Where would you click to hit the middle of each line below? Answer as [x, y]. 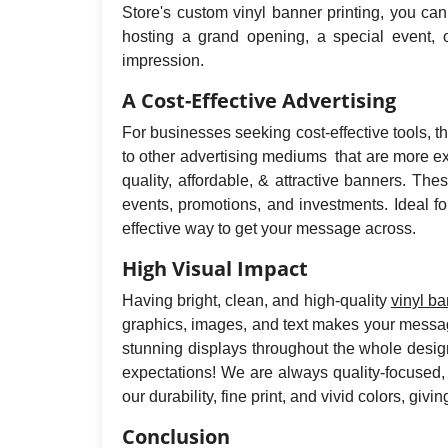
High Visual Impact [215, 268]
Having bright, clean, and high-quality [256, 300]
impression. [163, 60]
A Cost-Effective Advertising [259, 100]
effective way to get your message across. [269, 228]
